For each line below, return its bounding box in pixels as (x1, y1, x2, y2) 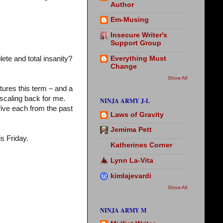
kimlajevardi (111, 172, 151, 180)
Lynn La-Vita (111, 156, 153, 164)
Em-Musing (111, 16, 149, 24)
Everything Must (111, 54, 166, 62)
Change (111, 62, 137, 70)
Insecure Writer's (111, 31, 167, 39)
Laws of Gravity (111, 111, 164, 118)
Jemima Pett (111, 126, 152, 134)
